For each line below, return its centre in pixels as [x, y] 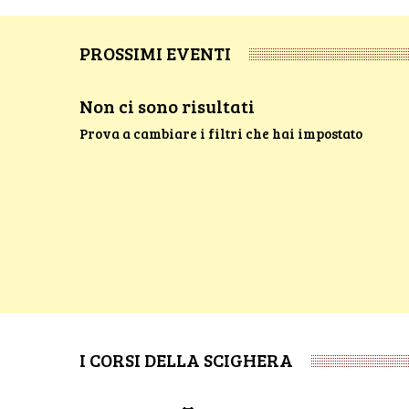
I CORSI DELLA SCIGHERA [186, 360]
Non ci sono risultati [167, 106]
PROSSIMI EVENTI [155, 53]
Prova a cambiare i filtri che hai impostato [221, 133]
